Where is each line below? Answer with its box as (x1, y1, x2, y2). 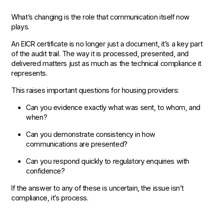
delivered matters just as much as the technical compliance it (11, 59, 201, 67)
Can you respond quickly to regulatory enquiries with (26, 157, 189, 165)
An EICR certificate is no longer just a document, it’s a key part (11, 40, 203, 48)
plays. (11, 22, 29, 31)
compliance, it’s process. (11, 194, 88, 202)
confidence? (26, 167, 65, 175)
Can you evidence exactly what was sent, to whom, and (26, 103, 200, 111)
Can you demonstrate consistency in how (26, 130, 155, 138)
